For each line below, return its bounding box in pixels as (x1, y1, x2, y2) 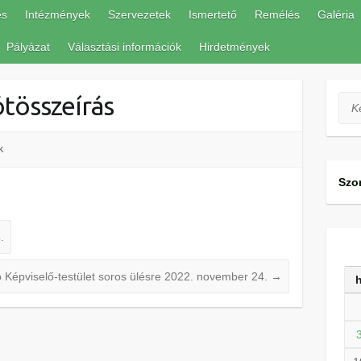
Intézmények (25, 8, 90, 21)
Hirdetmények (199, 40, 270, 53)
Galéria (317, 8, 355, 21)
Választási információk (68, 40, 181, 53)
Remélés (255, 8, 300, 21)
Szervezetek (108, 8, 171, 21)
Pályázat (6, 40, 50, 53)
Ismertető (189, 8, 237, 21)
